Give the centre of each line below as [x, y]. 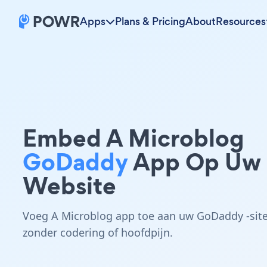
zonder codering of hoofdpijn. [98, 232]
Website [69, 186]
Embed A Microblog [133, 138]
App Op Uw [195, 162]
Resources [241, 21]
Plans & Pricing [150, 21]
